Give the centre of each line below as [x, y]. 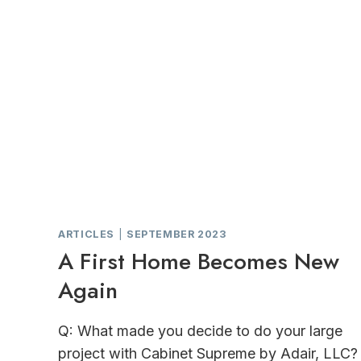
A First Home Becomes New [199, 261]
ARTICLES [87, 234]
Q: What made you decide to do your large [200, 330]
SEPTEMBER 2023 [176, 234]
